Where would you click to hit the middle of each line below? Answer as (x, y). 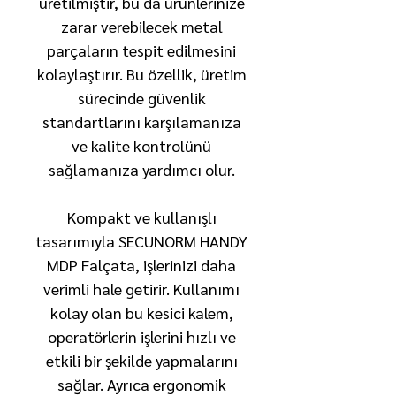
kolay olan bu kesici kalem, (141, 312)
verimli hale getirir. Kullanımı (141, 289)
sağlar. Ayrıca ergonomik (141, 384)
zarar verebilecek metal (141, 26)
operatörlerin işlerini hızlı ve (141, 336)
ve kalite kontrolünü (141, 145)
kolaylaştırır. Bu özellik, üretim (141, 74)
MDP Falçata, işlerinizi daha (141, 265)
